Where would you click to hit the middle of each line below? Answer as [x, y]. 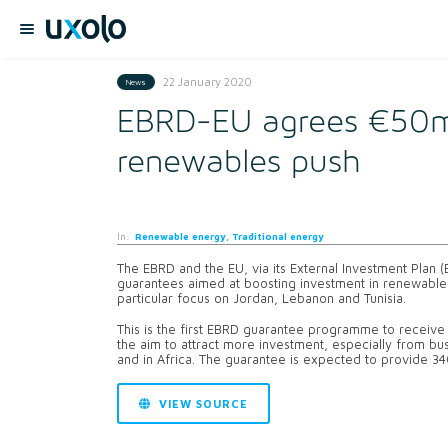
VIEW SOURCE [201, 403]
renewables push [238, 162]
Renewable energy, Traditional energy [229, 237]
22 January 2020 [207, 81]
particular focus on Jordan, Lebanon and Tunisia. [261, 299]
